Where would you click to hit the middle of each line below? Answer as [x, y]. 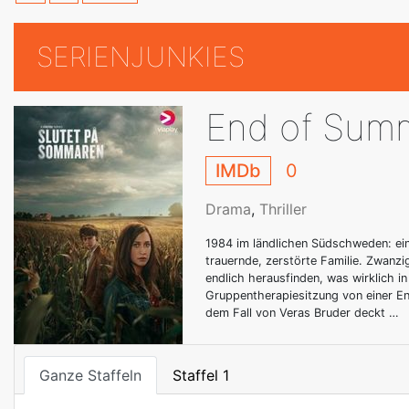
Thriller [283, 209]
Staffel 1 [201, 375]
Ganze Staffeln [90, 375]
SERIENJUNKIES [141, 57]
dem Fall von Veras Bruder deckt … [302, 313]
